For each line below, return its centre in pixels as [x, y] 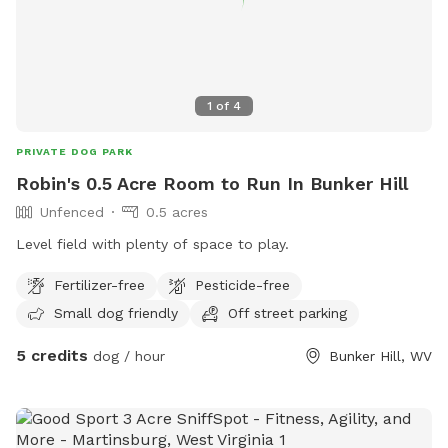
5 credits [52, 356]
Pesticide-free [242, 284]
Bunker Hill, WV [380, 356]
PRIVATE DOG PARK [74, 152]
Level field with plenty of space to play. [152, 244]
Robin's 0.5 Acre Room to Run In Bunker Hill [212, 184]
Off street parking [287, 312]
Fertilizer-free [99, 284]
